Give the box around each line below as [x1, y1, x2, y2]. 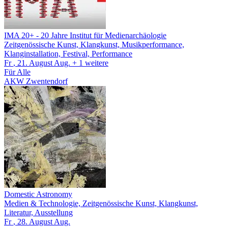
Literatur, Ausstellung [4, 208, 73, 217]
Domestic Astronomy [4, 189, 72, 198]
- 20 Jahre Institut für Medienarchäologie [36, 31, 166, 40]
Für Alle [4, 67, 31, 76]
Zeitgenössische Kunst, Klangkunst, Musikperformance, [4, 40, 184, 49]
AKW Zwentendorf [4, 76, 68, 85]
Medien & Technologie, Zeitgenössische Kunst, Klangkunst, [4, 198, 198, 208]
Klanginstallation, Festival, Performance [4, 49, 132, 58]
